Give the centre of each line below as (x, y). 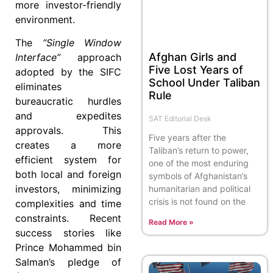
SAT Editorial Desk (180, 118)
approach (91, 57)
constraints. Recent (68, 218)
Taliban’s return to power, (199, 150)
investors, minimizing (68, 189)
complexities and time (68, 203)
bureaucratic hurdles (68, 101)
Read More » (171, 222)
